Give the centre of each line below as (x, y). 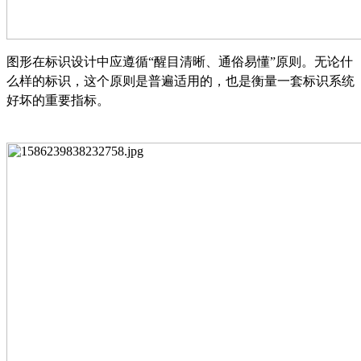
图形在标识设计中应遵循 (77, 61)
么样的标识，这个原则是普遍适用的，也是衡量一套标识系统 (180, 81)
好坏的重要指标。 (58, 100)
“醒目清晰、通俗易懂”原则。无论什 (251, 61)
